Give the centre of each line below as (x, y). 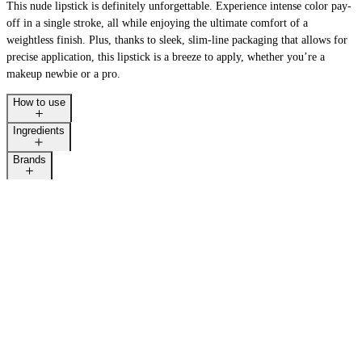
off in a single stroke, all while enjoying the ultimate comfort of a (157, 23)
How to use (39, 102)
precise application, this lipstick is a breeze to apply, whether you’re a (166, 57)
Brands (29, 159)
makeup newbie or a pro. (63, 74)
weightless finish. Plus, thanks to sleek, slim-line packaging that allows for (177, 40)
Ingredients (39, 131)
